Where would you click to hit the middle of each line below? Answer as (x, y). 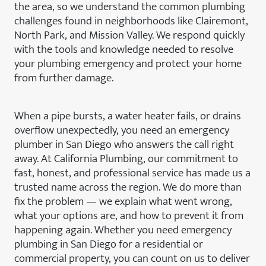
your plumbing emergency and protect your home (128, 63)
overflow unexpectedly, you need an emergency (122, 130)
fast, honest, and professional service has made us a (132, 172)
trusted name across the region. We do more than (128, 187)
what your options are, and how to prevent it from (129, 215)
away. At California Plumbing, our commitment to (126, 158)
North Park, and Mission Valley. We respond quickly (129, 35)
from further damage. (64, 77)
